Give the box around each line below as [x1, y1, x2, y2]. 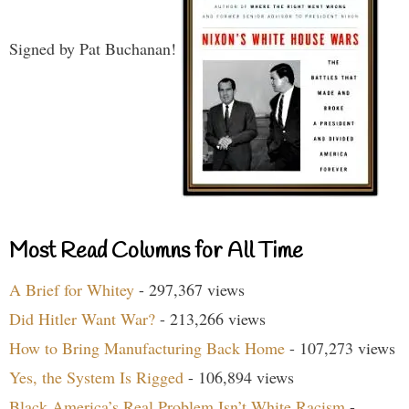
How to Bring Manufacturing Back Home [9, 337, 285, 360]
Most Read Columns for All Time [9, 237, 303, 267]
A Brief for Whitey [9, 278, 134, 301]
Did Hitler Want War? [9, 308, 155, 330]
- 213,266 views [155, 308, 266, 330]
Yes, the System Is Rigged [9, 366, 184, 389]
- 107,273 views [285, 337, 395, 360]
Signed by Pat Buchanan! [9, 37, 181, 59]
